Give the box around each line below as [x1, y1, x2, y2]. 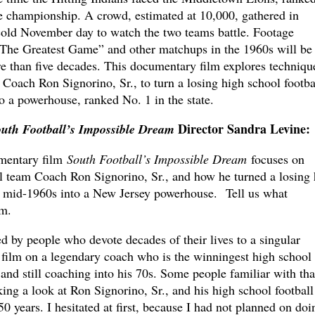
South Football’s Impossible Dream [66, 150, 251, 168]
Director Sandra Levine [177, 120, 306, 139]
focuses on [250, 150, 304, 168]
